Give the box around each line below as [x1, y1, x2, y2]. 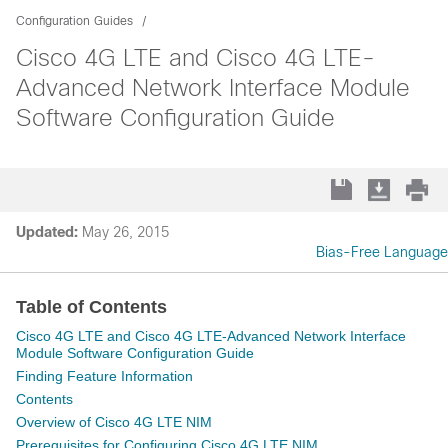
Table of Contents [16, 297, 167, 317]
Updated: [16, 224, 78, 240]
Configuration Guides [16, 14, 133, 28]
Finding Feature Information [16, 368, 193, 384]
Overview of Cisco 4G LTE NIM [16, 414, 212, 430]
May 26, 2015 [82, 224, 169, 240]
